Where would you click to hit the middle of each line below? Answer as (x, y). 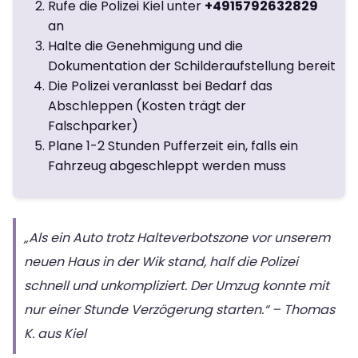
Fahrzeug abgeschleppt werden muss (167, 165)
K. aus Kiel (55, 333)
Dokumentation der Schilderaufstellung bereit (192, 66)
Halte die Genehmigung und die (145, 46)
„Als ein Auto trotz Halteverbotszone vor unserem (177, 237)
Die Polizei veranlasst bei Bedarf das (160, 86)
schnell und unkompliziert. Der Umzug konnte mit (177, 285)
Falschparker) (93, 125)
